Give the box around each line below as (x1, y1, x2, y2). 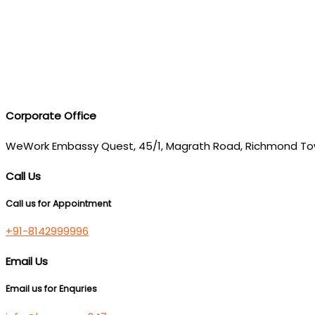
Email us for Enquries (6, 283, 97, 295)
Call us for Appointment (6, 197, 111, 210)
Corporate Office (6, 108, 96, 123)
